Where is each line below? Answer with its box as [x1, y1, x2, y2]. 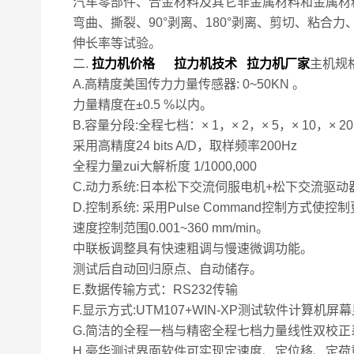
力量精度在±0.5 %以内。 [73, 98, 213, 111]
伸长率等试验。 [73, 36, 161, 50]
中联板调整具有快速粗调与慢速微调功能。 [73, 242, 313, 255]
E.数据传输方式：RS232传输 [73, 283, 238, 296]
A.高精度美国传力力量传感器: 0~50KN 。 [73, 77, 305, 91]
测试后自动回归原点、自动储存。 [73, 262, 262, 276]
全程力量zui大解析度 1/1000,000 [73, 160, 257, 173]
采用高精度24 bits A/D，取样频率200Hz [73, 139, 297, 153]
